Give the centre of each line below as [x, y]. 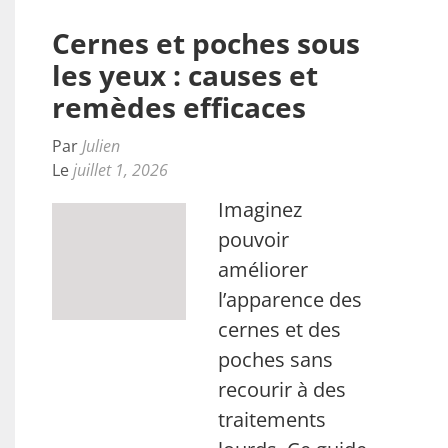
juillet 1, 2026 [120, 170]
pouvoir [254, 239]
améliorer [263, 269]
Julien [101, 146]
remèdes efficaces [179, 107]
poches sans [276, 359]
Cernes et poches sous [206, 43]
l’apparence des [290, 299]
